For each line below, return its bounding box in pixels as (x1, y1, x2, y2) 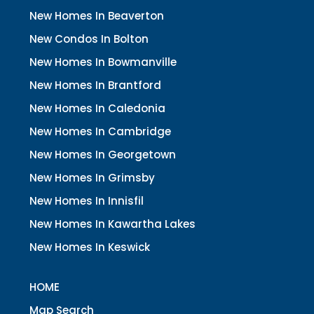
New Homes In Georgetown (29, 147, 176, 163)
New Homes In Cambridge (29, 124, 171, 139)
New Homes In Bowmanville (29, 55, 177, 70)
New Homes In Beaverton (29, 8, 164, 24)
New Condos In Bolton (29, 32, 149, 47)
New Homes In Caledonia (29, 101, 165, 116)
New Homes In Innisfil (29, 193, 144, 209)
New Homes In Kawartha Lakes (29, 217, 196, 232)
